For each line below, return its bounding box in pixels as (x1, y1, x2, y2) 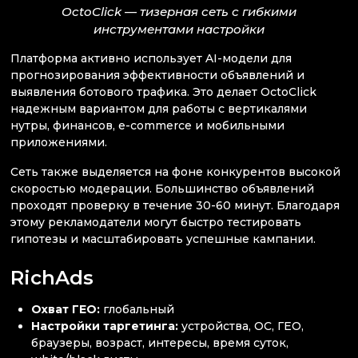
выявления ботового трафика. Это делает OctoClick (10, 84, 316, 99)
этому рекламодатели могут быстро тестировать (10, 215, 301, 230)
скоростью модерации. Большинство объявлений (10, 181, 314, 197)
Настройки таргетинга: (31, 318, 182, 333)
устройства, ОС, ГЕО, (181, 318, 304, 333)
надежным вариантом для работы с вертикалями (10, 101, 307, 116)
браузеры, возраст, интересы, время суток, (31, 335, 289, 350)
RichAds (10, 265, 93, 290)
